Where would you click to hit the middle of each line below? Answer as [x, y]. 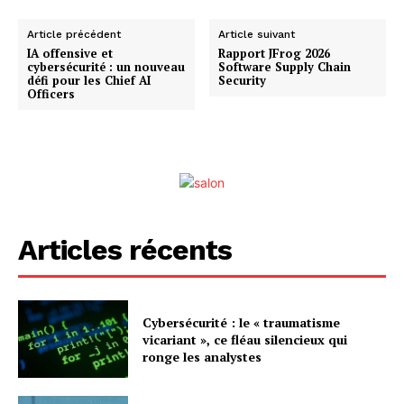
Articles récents [125, 250]
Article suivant [257, 35]
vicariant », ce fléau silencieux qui [245, 339]
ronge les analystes [202, 356]
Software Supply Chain [285, 67]
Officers [51, 94]
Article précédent [74, 35]
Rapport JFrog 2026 [275, 54]
